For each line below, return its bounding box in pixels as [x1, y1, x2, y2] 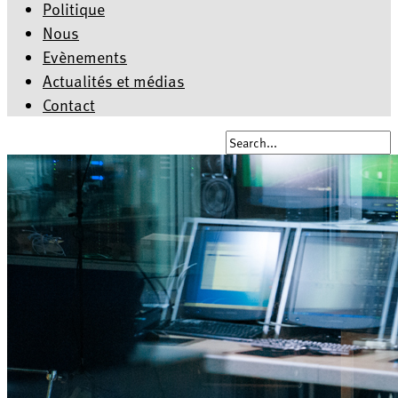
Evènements [43, 44, 127, 68]
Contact [43, 92, 95, 116]
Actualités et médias [43, 68, 185, 92]
